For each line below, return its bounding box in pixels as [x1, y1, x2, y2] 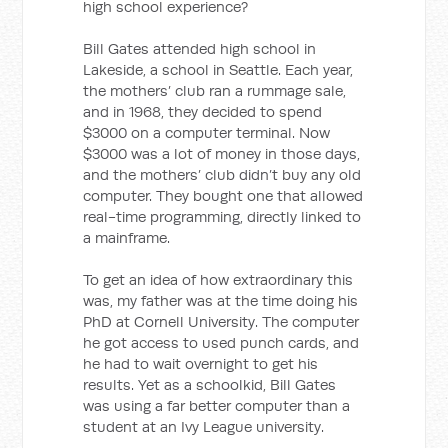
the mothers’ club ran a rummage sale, [83, 80, 347, 100]
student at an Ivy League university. [83, 416, 325, 436]
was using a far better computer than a [83, 395, 351, 415]
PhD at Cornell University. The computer [83, 311, 360, 331]
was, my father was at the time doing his [83, 290, 359, 310]
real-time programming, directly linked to [83, 206, 362, 226]
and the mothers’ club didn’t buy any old [83, 164, 362, 184]
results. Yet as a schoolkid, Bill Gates [83, 374, 337, 394]
